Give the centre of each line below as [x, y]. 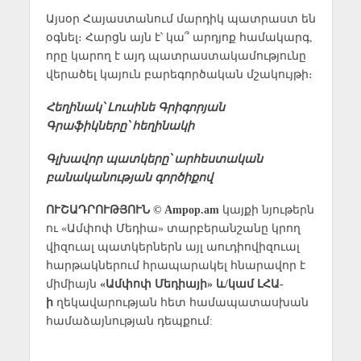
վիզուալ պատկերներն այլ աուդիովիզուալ [172, 247]
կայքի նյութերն [266, 210]
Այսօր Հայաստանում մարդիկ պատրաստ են [180, 18]
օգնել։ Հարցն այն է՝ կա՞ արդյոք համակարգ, [179, 37]
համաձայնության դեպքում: [129, 321]
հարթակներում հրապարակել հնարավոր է [175, 266]
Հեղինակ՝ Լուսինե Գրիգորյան [135, 107]
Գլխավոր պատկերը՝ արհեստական [154, 158]
